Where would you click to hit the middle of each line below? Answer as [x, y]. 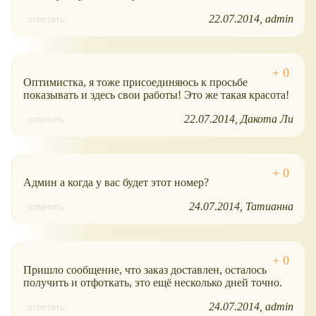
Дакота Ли [267, 119]
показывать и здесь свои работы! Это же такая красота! [156, 95]
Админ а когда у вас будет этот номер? [116, 183]
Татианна [269, 207]
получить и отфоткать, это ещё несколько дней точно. [153, 283]
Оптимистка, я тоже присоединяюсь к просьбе [135, 83]
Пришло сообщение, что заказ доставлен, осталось [145, 270]
